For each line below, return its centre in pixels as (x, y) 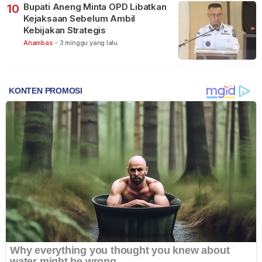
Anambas (38, 42)
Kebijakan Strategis (65, 30)
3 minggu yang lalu (89, 42)
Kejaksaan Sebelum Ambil (80, 18)
